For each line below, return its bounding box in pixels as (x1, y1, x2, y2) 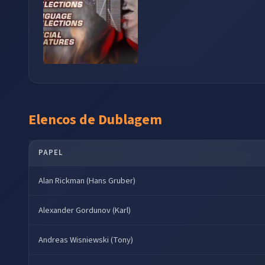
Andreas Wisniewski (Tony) (38, 233, 133, 246)
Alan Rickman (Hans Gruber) (38, 174, 135, 187)
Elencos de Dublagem (28, 109, 162, 130)
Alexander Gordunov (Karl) (38, 203, 131, 216)
